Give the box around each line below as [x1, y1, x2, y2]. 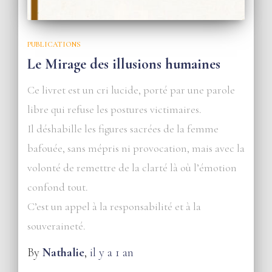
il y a [90, 245, 115, 260]
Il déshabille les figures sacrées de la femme [27, 121, 219, 135]
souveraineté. [27, 219, 86, 233]
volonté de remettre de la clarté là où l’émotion [27, 160, 237, 174]
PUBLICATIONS [27, 39, 81, 49]
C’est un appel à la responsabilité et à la [27, 199, 201, 213]
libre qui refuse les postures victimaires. [27, 102, 202, 116]
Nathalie [42, 245, 84, 260]
